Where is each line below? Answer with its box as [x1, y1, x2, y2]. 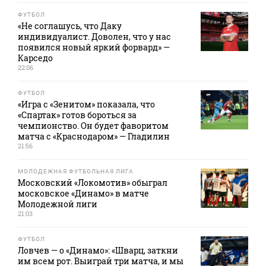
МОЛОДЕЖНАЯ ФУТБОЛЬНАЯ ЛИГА [18, 168, 134, 175]
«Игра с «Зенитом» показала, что [18, 99, 155, 110]
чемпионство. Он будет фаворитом [18, 120, 169, 131]
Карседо [18, 52, 53, 64]
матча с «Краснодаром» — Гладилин [18, 131, 170, 142]
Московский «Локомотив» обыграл [18, 177, 167, 188]
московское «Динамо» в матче [18, 188, 149, 199]
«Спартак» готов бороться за [18, 109, 137, 121]
